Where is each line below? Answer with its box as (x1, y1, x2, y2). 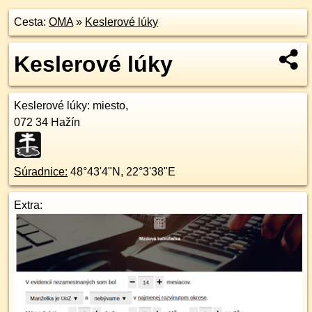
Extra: (14, 199, 42, 211)
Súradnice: (14, 166, 68, 178)
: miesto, (87, 100, 128, 111)
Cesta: (14, 16, 49, 28)
